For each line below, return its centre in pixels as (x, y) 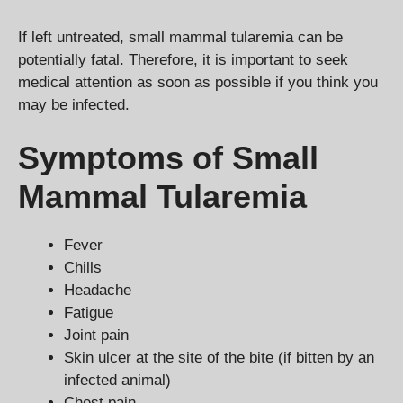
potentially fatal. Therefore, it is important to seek (183, 59)
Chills (83, 268)
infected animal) (117, 381)
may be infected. (74, 104)
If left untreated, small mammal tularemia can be (180, 37)
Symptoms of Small (168, 158)
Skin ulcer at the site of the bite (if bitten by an (219, 358)
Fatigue (89, 313)
